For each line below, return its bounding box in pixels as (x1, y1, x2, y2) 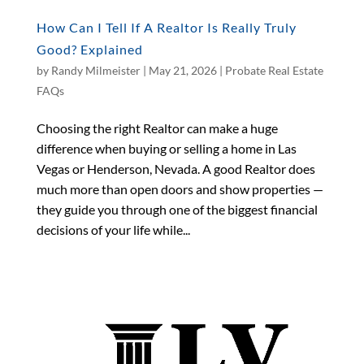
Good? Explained (36, 41, 143, 57)
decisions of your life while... (36, 221, 190, 237)
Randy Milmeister (50, 63, 141, 77)
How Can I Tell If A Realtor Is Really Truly (36, 19, 297, 35)
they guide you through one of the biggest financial (36, 201, 318, 217)
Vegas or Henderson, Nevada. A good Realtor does (36, 160, 315, 176)
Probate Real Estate (224, 63, 323, 77)
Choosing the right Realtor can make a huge (36, 119, 278, 136)
